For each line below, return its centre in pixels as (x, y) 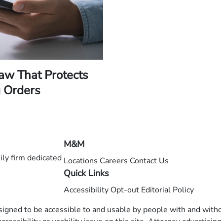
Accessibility (86, 190)
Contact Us (149, 161)
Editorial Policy (167, 190)
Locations (81, 161)
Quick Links (86, 173)
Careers (114, 161)
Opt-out (125, 190)
